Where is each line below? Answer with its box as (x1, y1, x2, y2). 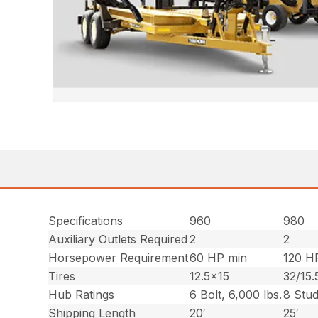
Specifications (48, 213, 124, 228)
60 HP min (190, 250, 248, 265)
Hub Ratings (48, 287, 115, 302)
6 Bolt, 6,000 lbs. (190, 287, 283, 302)
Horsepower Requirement (48, 250, 189, 265)
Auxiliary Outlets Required (48, 231, 188, 246)
